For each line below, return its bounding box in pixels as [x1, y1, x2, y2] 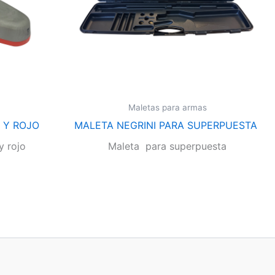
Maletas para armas [128, 103, 207, 113]
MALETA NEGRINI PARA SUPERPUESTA [74, 118, 260, 131]
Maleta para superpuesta [108, 139, 227, 152]
